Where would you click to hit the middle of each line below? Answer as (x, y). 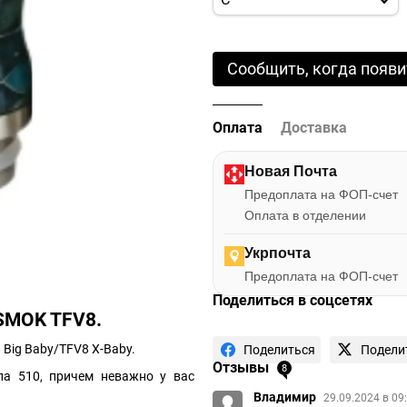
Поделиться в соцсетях (293, 300)
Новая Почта (291, 171)
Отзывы (243, 367)
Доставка (314, 128)
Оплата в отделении (305, 215)
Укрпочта (278, 253)
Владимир (286, 397)
